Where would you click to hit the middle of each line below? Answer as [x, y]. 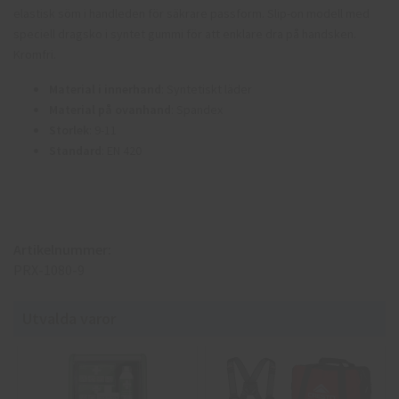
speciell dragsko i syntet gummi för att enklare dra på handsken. [185, 33]
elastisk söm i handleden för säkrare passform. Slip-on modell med [191, 13]
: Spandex [197, 109]
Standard [75, 150]
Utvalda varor [69, 318]
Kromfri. [35, 54]
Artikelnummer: [62, 249]
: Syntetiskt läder [207, 89]
